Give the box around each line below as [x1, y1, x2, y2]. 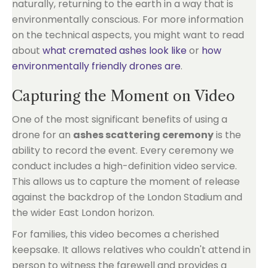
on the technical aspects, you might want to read [12, 28, 244, 42]
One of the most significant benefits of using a [12, 112, 227, 126]
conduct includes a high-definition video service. [12, 159, 237, 173]
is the [214, 128, 241, 142]
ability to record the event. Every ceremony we [12, 144, 234, 157]
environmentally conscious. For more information [12, 13, 243, 26]
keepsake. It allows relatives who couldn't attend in [12, 243, 251, 257]
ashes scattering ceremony [73, 128, 214, 142]
